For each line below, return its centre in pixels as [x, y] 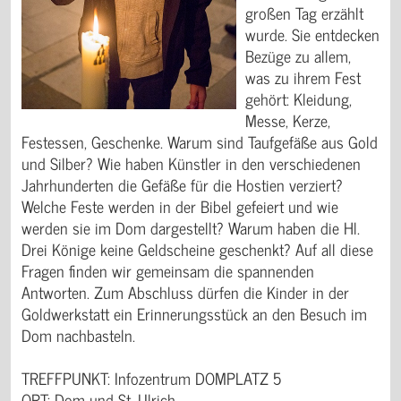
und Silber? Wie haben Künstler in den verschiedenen [191, 163]
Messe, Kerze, [288, 120]
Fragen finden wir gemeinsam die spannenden [168, 270]
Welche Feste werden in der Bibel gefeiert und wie [180, 206]
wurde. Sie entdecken [312, 34]
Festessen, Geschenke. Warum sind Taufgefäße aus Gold [200, 141]
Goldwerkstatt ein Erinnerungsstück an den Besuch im [194, 313]
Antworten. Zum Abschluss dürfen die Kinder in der [185, 292]
